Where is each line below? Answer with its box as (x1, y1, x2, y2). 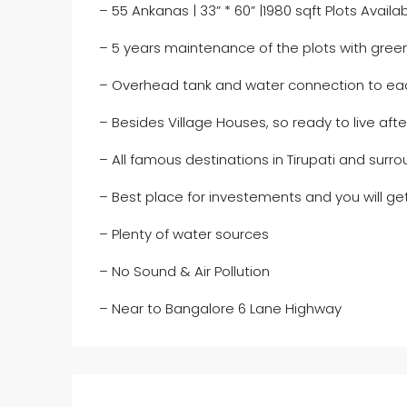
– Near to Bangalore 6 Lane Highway (99, 299, 342, 318)
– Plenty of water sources (99, 224, 269, 243)
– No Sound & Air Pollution (99, 262, 270, 281)
